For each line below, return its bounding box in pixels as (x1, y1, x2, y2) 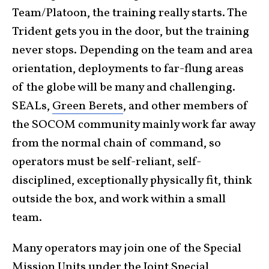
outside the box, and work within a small (12, 191, 226, 208)
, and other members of (123, 98, 249, 115)
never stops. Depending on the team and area (12, 42, 253, 59)
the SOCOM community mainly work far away (12, 116, 255, 133)
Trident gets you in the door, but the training (12, 23, 249, 40)
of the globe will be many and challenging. (12, 79, 235, 96)
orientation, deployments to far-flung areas (12, 61, 244, 77)
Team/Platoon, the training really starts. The (12, 5, 247, 22)
